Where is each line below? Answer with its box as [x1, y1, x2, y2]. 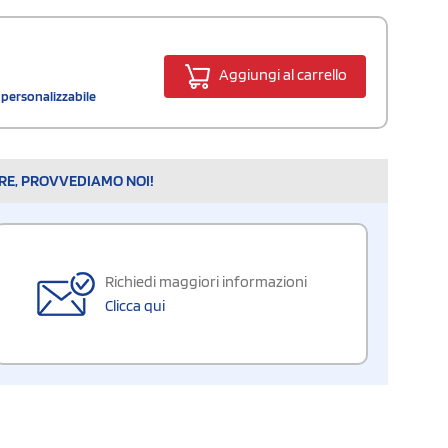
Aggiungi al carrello [215, 65, 347, 85]
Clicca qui [105, 295, 165, 315]
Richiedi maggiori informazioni [105, 271, 307, 291]
